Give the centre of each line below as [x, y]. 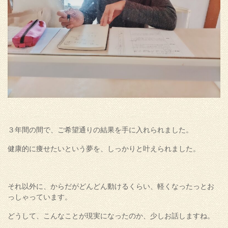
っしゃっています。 [40, 197]
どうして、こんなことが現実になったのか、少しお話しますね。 [111, 216]
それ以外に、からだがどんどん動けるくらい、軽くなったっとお [111, 187]
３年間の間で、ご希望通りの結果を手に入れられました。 [100, 130]
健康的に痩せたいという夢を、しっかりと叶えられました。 [104, 149]
